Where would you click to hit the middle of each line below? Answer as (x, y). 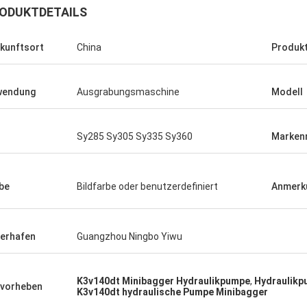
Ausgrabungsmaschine (128, 92)
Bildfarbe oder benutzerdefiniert (147, 186)
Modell (287, 92)
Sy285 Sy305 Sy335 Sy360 (135, 136)
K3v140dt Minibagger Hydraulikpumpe (163, 281)
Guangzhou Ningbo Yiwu (130, 236)
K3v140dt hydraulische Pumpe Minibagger (172, 292)
